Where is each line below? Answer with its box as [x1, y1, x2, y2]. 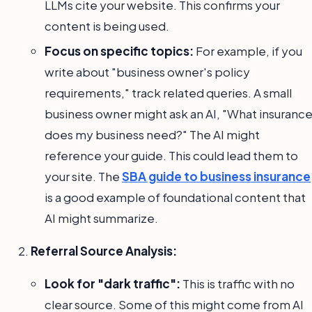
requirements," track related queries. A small [45, 85, 292, 101]
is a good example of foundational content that [45, 189, 306, 205]
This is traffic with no [180, 276, 295, 292]
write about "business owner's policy [45, 64, 250, 80]
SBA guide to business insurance [122, 169, 311, 185]
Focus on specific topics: [45, 43, 194, 59]
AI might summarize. [45, 210, 158, 226]
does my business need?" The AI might [45, 127, 260, 143]
